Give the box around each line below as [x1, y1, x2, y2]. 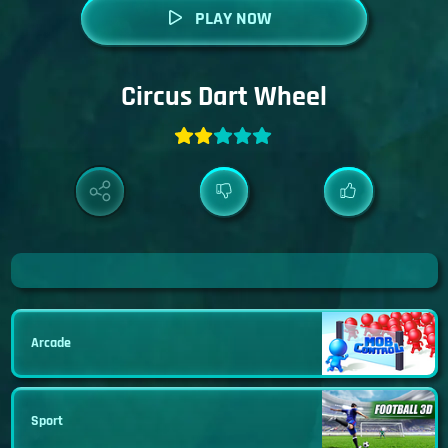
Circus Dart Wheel [121, 78, 327, 115]
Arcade [31, 333, 71, 352]
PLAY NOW [194, 7, 272, 30]
